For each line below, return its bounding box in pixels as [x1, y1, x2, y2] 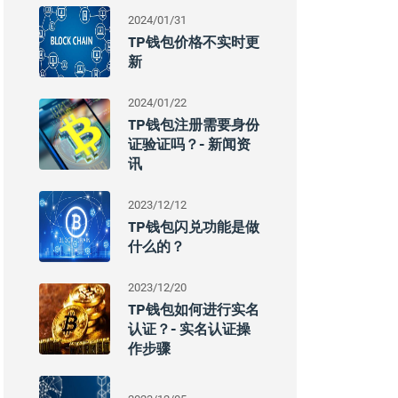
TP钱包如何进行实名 [128, 300, 259, 318]
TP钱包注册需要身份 [128, 115, 259, 133]
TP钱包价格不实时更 [128, 33, 259, 51]
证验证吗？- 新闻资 [128, 135, 251, 153]
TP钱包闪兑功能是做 [128, 218, 259, 235]
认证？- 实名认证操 [128, 320, 251, 338]
